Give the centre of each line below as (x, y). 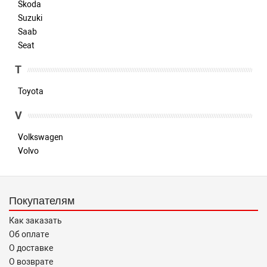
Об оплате (29, 234)
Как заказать (35, 221)
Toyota (31, 91)
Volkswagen (41, 137)
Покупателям (42, 200)
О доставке (31, 248)
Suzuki (30, 18)
